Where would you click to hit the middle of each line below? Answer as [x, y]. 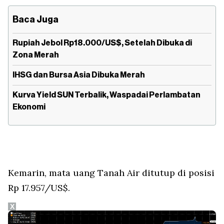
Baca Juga [35, 19]
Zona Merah [36, 55]
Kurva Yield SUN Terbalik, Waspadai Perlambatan [106, 95]
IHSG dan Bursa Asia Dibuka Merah [79, 75]
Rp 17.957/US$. [40, 187]
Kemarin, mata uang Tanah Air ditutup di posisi [111, 172]
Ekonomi [29, 107]
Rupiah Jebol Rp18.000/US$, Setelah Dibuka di [102, 43]
